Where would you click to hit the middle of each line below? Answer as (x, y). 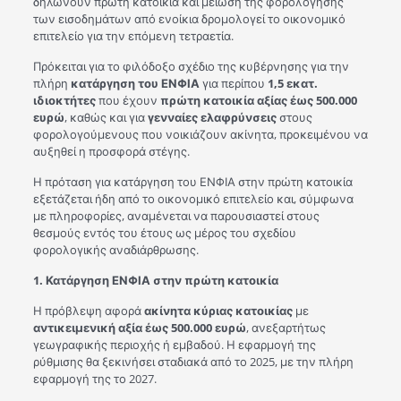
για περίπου (233, 83)
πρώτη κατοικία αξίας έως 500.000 (258, 100)
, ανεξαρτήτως (286, 328)
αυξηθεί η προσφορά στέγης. (111, 151)
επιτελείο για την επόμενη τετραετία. (133, 36)
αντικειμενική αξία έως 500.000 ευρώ (139, 328)
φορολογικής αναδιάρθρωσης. (115, 250)
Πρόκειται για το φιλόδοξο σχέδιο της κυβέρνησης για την (191, 66)
